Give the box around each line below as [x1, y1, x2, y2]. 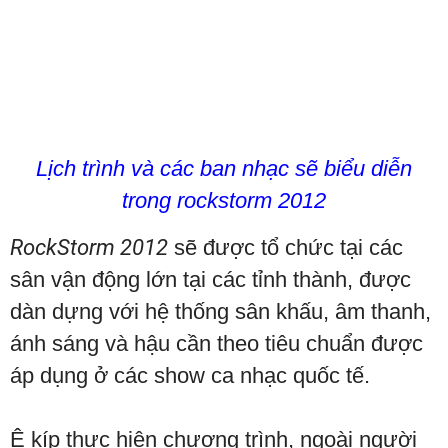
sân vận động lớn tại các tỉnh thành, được [10, 266, 411, 292]
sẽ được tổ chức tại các [168, 234, 403, 260]
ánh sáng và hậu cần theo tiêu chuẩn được [10, 330, 423, 356]
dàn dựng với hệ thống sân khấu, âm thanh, [10, 298, 431, 324]
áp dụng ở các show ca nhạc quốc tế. [10, 362, 370, 388]
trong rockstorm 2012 [122, 187, 326, 213]
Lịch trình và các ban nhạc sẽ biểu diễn [36, 155, 412, 181]
